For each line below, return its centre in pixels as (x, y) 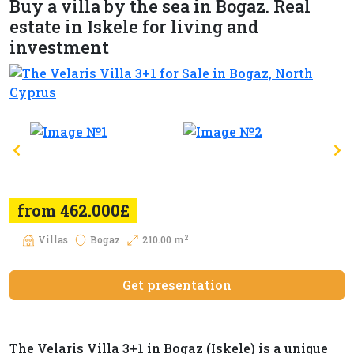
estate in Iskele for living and (134, 27)
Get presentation (177, 285)
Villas (53, 240)
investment (59, 47)
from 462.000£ (73, 211)
